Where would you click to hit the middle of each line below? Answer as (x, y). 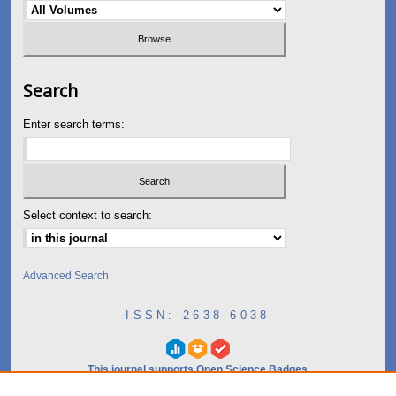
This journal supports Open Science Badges (198, 369)
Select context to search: (88, 215)
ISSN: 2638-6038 (198, 315)
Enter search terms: (74, 125)
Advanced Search (66, 275)
